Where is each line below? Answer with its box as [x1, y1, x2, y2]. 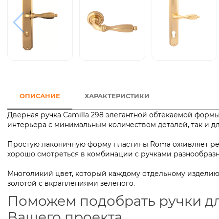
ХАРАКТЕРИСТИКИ [85, 92, 150, 100]
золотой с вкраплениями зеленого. [7, 179, 135, 188]
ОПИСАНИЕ [20, 92, 60, 100]
